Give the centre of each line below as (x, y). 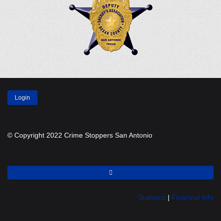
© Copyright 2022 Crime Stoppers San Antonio (80, 135)
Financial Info (193, 197)
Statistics (152, 197)
